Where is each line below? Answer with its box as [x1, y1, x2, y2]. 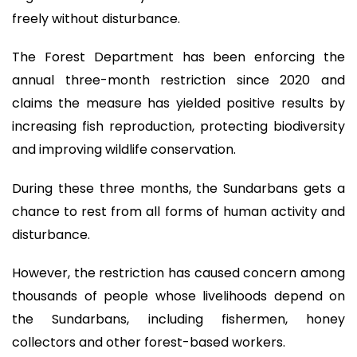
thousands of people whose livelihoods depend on [12, 287, 345, 306]
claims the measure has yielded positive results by [12, 94, 345, 113]
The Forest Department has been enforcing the [12, 48, 345, 67]
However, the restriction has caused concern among [12, 264, 345, 283]
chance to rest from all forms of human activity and [12, 202, 345, 221]
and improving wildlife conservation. [12, 140, 236, 159]
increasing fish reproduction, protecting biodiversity [12, 117, 345, 136]
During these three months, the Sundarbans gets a [12, 178, 345, 198]
